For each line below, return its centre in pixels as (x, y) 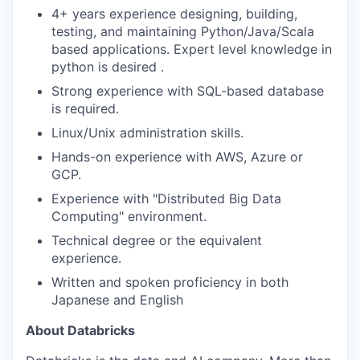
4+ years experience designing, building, (174, 14)
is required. (85, 108)
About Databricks (80, 330)
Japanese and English (117, 300)
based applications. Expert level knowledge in (192, 49)
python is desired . (108, 67)
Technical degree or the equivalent (157, 240)
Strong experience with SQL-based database (188, 91)
